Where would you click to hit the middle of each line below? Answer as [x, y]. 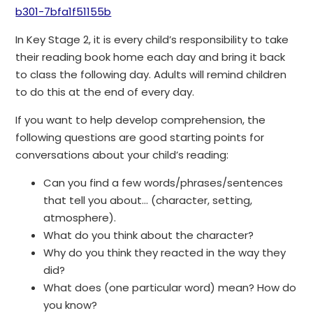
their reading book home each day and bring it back [151, 57]
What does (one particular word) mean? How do [170, 288]
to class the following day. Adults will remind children [151, 75]
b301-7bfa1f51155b [64, 12]
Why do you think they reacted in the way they [165, 253]
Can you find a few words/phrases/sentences [163, 183]
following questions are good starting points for [140, 138]
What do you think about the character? [149, 235]
